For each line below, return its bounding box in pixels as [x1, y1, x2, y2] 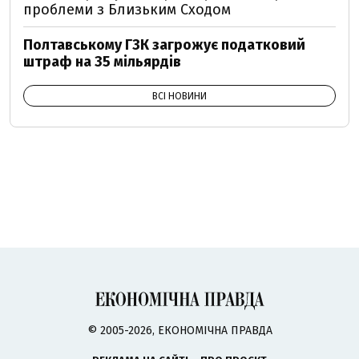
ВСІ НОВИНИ [152, 91, 207, 102]
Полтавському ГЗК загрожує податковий [23, 36, 305, 54]
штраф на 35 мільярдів [23, 53, 181, 71]
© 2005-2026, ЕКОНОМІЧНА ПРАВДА [87, 324, 272, 338]
